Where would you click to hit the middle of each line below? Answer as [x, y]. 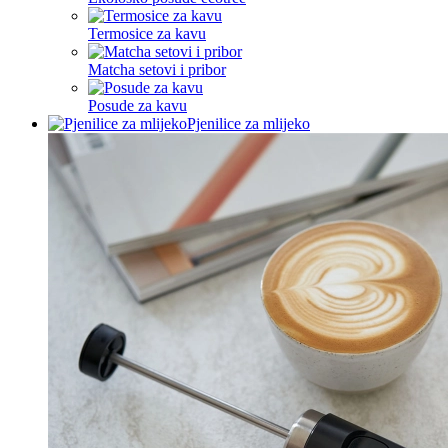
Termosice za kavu [147, 33]
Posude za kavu [137, 105]
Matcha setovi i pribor [157, 69]
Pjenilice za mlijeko [248, 123]
